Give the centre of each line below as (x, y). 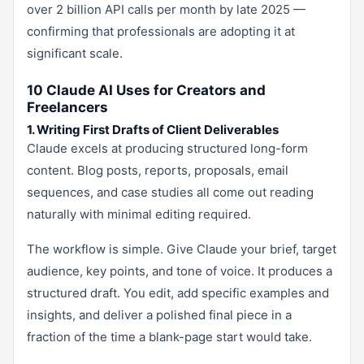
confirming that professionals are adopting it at (161, 31)
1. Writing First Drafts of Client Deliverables (153, 129)
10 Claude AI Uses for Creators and (146, 90)
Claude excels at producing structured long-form (167, 148)
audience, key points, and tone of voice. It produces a (180, 271)
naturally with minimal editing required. (139, 214)
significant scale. (75, 53)
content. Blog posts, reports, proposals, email (158, 170)
